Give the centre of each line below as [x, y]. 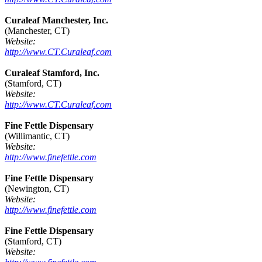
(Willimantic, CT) [37, 136]
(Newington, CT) [37, 189]
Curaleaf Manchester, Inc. [56, 20]
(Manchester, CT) [37, 31]
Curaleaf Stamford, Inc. [52, 73]
